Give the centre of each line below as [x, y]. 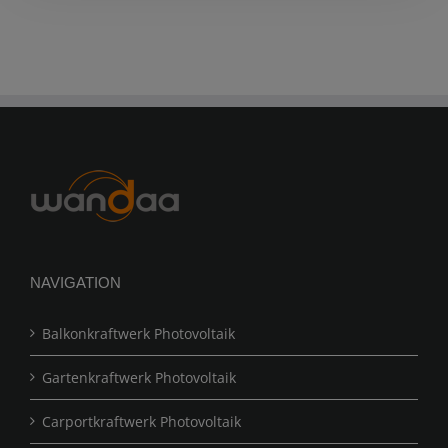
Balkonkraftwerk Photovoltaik [138, 333]
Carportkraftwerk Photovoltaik [141, 421]
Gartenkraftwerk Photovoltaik [139, 377]
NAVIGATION [75, 282]
